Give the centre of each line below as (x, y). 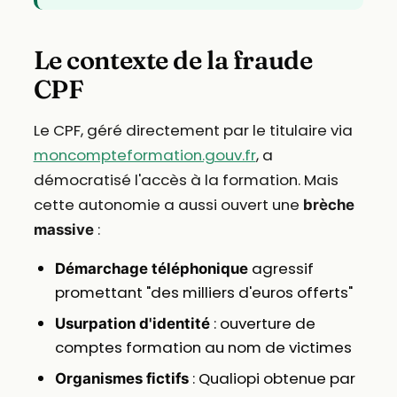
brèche (328, 204)
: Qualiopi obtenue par (272, 378)
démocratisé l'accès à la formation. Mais (186, 179)
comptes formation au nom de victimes (203, 347)
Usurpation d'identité (132, 323)
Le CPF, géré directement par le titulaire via (193, 130)
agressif (280, 268)
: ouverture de (262, 323)
